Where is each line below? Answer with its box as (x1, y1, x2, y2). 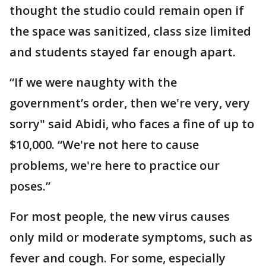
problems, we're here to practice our (9, 157, 220, 174)
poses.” (9, 178, 50, 195)
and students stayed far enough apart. (9, 44, 236, 61)
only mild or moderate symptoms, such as (9, 229, 252, 246)
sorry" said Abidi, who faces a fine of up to (9, 116, 254, 132)
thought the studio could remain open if (9, 2, 244, 19)
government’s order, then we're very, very (9, 95, 250, 112)
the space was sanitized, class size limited (9, 23, 251, 40)
